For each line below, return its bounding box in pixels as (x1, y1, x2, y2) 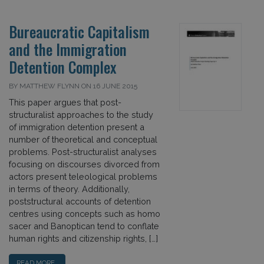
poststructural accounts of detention (9, 196, 151, 206)
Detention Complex (9, 55, 116, 78)
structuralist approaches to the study (9, 109, 153, 120)
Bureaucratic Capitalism (9, 20, 150, 42)
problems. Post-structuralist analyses (9, 146, 157, 157)
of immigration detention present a (9, 121, 144, 132)
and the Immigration (9, 38, 127, 60)
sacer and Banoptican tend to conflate (9, 220, 159, 231)
